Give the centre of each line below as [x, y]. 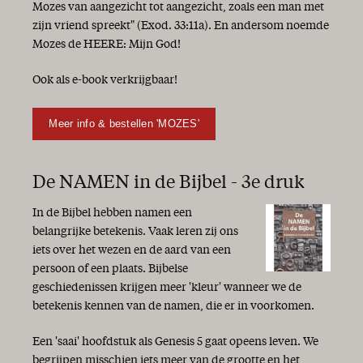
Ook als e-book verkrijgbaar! [105, 81]
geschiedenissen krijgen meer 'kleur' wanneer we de [167, 287]
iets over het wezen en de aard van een [132, 250]
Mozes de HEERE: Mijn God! [107, 44]
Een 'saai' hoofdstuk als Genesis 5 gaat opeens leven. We [175, 342]
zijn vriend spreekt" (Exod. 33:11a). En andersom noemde [181, 26]
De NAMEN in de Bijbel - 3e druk [169, 183]
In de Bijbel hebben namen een [112, 213]
